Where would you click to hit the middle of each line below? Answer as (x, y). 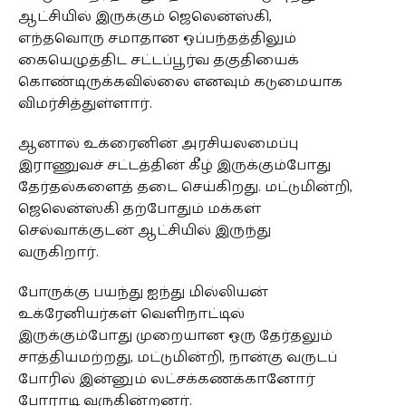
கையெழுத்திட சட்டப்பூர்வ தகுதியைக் (158, 60)
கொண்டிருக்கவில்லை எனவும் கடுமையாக (180, 82)
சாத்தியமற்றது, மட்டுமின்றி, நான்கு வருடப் (177, 357)
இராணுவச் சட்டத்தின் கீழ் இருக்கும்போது (174, 165)
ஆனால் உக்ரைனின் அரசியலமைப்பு (158, 143)
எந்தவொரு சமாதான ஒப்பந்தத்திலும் (157, 38)
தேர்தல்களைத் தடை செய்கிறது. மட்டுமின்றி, (185, 187)
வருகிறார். (58, 252)
